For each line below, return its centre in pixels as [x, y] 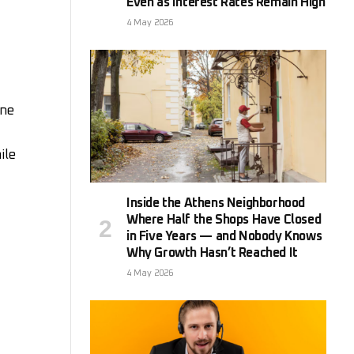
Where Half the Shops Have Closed [224, 219]
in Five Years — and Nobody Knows [224, 236]
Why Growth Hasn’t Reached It [212, 252]
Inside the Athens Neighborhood [216, 203]
